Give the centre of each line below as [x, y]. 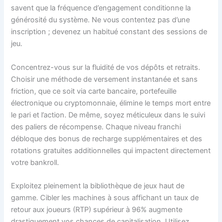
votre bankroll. [35, 162]
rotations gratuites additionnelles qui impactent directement [111, 150]
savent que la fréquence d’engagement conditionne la [101, 8]
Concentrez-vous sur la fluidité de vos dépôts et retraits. [106, 67]
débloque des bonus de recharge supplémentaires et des [107, 139]
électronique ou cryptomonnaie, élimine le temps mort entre [111, 103]
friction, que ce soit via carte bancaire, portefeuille [94, 91]
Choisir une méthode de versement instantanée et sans [105, 79]
